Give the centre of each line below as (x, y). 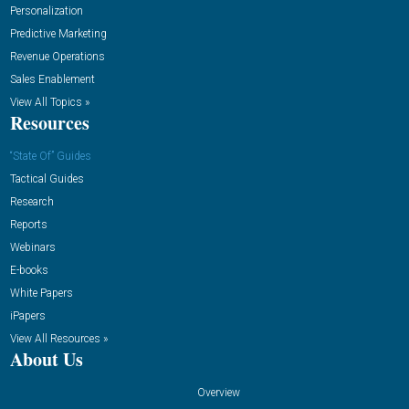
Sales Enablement (53, 80)
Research (32, 202)
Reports (29, 225)
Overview (218, 393)
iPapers (28, 316)
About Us (47, 360)
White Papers (42, 294)
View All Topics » (50, 103)
